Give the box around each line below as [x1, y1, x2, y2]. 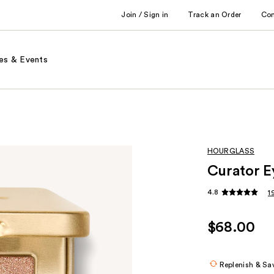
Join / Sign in [121, 10, 169, 18]
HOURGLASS [207, 147, 255, 155]
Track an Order [188, 10, 242, 18]
